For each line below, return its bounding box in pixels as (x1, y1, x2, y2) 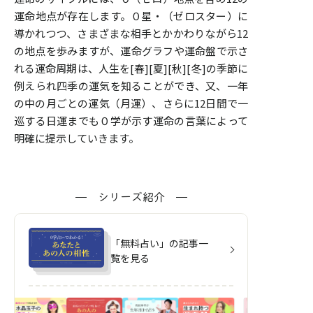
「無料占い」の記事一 (110, 236, 208, 251)
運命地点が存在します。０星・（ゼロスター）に (14, 8, 248, 24)
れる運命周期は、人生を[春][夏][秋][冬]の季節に (14, 61, 248, 76)
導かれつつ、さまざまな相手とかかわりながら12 (14, 26, 248, 41)
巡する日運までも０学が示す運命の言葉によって (14, 113, 248, 129)
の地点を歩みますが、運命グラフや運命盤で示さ (14, 43, 248, 59)
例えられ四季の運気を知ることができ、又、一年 (14, 78, 248, 94)
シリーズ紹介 (97, 190, 165, 205)
